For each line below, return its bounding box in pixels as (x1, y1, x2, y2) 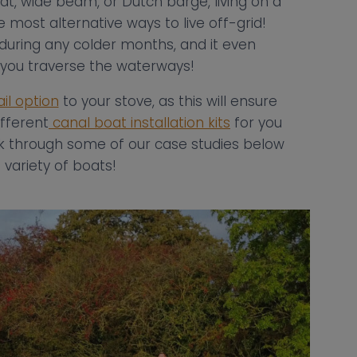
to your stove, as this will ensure (58, 91, 277, 111)
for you (230, 112, 282, 132)
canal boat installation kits (49, 112, 230, 132)
